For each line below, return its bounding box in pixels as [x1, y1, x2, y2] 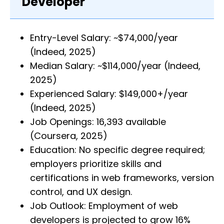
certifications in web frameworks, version [30, 171, 214, 184]
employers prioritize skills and [30, 157, 161, 170]
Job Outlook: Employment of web [30, 199, 178, 212]
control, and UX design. [30, 185, 132, 198]
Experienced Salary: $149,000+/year [30, 87, 188, 100]
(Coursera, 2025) [30, 129, 107, 142]
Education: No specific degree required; [30, 143, 205, 156]
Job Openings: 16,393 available [30, 115, 166, 128]
